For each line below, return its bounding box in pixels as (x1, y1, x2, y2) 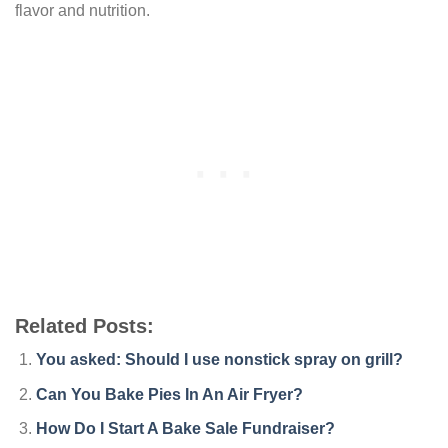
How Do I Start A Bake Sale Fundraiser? (35, 420, 335, 438)
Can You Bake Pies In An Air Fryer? (35, 385, 303, 403)
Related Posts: (15, 315, 154, 338)
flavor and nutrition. (15, 2, 150, 20)
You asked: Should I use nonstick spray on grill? (35, 351, 403, 369)
